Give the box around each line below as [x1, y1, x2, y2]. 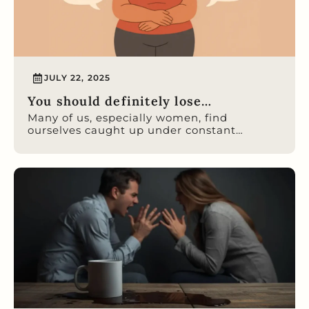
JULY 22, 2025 [44, 72, 111, 83]
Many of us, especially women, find [28, 110, 228, 124]
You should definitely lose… [28, 92, 212, 109]
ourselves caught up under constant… [28, 123, 243, 137]
